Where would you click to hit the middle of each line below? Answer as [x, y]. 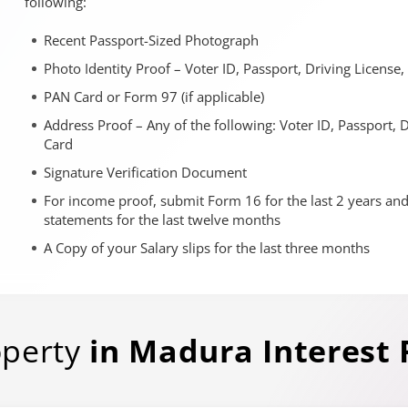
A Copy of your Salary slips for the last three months [207, 248]
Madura [191, 351]
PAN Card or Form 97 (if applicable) [154, 97]
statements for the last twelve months [162, 219]
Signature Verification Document [145, 172]
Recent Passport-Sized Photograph [151, 40]
